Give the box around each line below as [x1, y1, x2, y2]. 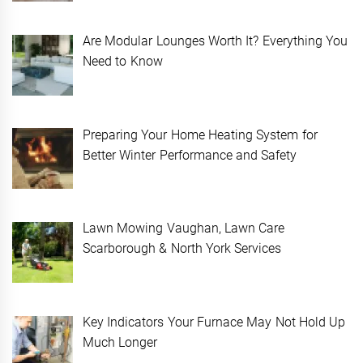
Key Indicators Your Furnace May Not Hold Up [83, 314, 346, 331]
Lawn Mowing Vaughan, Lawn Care [83, 220, 285, 237]
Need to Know [83, 53, 163, 69]
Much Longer [83, 335, 158, 351]
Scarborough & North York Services [83, 241, 282, 257]
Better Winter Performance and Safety [83, 147, 301, 163]
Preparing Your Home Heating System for [83, 126, 318, 143]
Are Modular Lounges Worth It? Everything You [83, 32, 348, 49]
